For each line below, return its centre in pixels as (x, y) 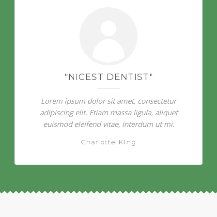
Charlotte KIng (108, 142)
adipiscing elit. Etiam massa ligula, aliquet (108, 113)
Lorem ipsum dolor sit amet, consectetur (108, 101)
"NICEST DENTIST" (108, 77)
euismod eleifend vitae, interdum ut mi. (108, 124)
